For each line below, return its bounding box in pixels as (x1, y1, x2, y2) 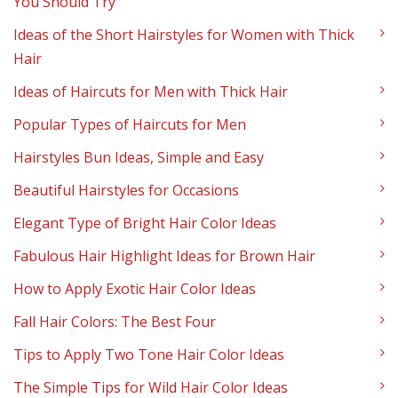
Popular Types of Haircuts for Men (13, 115, 246, 135)
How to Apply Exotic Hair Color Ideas (13, 279, 256, 299)
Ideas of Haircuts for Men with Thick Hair (13, 82, 288, 102)
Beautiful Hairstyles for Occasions (13, 180, 239, 201)
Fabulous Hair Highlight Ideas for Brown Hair (13, 246, 315, 267)
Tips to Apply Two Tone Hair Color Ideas (13, 345, 284, 365)
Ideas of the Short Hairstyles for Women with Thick (13, 25, 354, 45)
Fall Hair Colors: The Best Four (13, 312, 216, 332)
